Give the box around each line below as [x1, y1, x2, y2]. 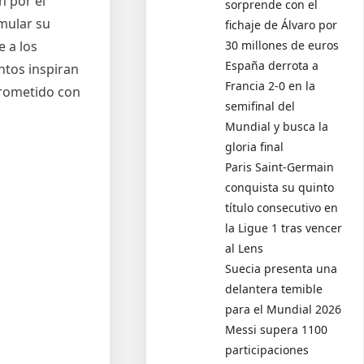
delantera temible [225, 280, 323, 297]
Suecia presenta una [225, 260, 338, 276]
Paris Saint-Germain [225, 158, 335, 175]
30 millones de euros [225, 37, 340, 53]
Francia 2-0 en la [225, 77, 316, 93]
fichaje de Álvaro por [225, 16, 338, 32]
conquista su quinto [225, 179, 335, 195]
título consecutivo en [225, 199, 339, 215]
